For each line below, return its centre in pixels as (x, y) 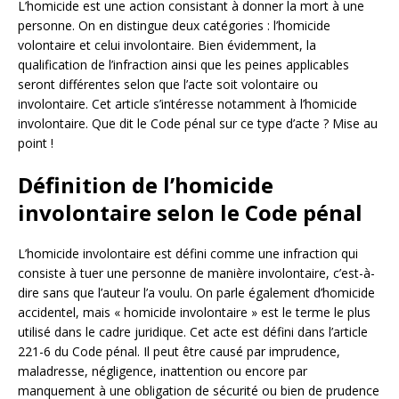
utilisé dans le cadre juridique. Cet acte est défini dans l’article (193, 331)
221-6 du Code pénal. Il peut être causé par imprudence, (179, 351)
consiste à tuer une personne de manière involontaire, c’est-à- (196, 273)
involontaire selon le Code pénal (190, 212)
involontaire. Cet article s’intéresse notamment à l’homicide (187, 103)
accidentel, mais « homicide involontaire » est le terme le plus (194, 312)
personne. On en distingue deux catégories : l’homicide (174, 25)
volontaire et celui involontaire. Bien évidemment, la (167, 45)
